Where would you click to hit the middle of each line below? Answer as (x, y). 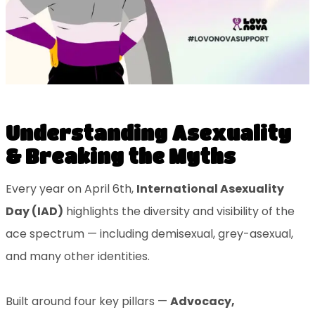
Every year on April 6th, (71, 188)
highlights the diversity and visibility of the (179, 211)
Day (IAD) (34, 211)
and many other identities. (77, 256)
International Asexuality (210, 188)
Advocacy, (202, 301)
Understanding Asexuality (148, 133)
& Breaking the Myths (120, 156)
